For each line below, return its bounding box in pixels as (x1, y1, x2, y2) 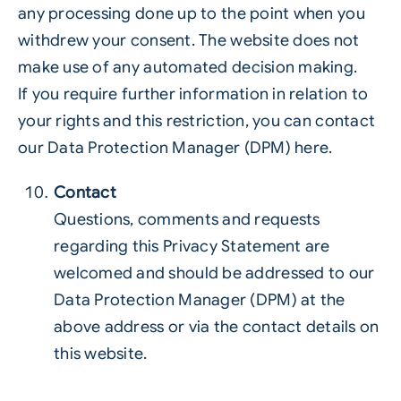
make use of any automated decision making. (17, 57, 358, 77)
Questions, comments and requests (53, 209, 320, 229)
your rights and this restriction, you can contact (17, 111, 376, 131)
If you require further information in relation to (17, 84, 369, 104)
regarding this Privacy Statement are (53, 236, 330, 256)
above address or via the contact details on (53, 317, 380, 337)
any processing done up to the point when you (17, 4, 365, 23)
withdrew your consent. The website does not (17, 30, 360, 50)
